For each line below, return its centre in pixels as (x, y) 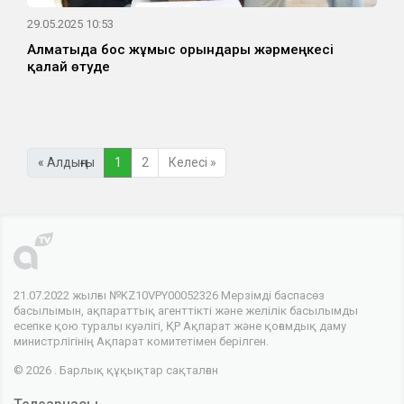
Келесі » (192, 163)
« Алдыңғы (66, 163)
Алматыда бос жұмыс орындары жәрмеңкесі (180, 49)
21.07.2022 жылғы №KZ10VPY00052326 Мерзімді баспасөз (169, 296)
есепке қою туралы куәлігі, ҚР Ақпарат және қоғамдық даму (180, 326)
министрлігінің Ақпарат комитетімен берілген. (141, 342)
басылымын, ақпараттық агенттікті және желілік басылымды (186, 311)
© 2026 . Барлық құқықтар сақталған (116, 371)
